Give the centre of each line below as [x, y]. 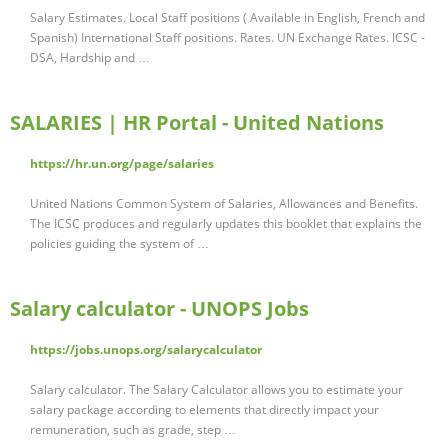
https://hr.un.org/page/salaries [122, 164]
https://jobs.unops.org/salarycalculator [146, 350]
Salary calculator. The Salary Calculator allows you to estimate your [216, 390]
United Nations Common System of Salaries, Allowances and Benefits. [224, 204]
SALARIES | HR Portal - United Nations [197, 123]
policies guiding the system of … [119, 244]
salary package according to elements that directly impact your [204, 410]
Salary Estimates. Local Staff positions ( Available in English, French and [227, 18]
